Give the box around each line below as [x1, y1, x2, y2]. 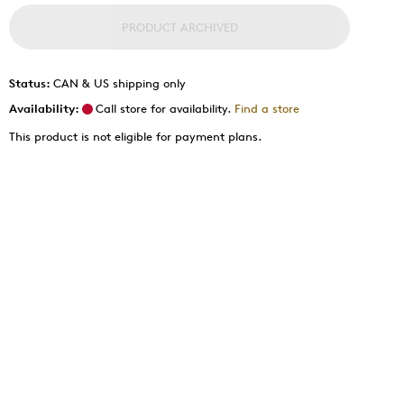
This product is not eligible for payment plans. [9, 129, 262, 143]
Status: [9, 76, 53, 90]
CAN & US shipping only [53, 76, 186, 90]
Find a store [234, 101, 299, 115]
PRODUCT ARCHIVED [121, 20, 238, 34]
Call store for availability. [96, 101, 231, 115]
